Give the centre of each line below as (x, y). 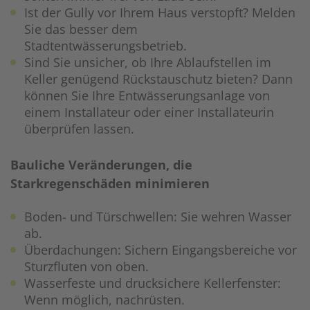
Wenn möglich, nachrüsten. (104, 300)
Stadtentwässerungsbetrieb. (106, 46)
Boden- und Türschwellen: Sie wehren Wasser (158, 217)
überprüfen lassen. (79, 129)
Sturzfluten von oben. (86, 267)
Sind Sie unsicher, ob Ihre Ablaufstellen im (148, 63)
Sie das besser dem (81, 29)
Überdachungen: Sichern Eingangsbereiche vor (161, 250)
